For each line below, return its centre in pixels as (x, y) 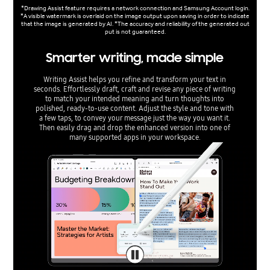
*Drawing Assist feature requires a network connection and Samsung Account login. (135, 8)
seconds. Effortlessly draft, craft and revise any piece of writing (135, 89)
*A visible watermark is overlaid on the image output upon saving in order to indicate (135, 16)
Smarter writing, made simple (135, 58)
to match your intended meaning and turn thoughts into (135, 98)
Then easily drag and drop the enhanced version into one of (135, 127)
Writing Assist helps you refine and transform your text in (135, 79)
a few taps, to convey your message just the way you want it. (135, 118)
